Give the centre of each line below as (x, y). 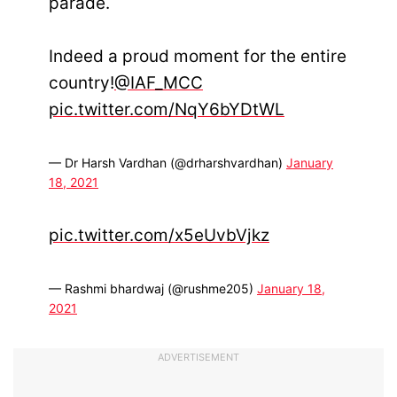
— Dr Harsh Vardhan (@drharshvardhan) (167, 162)
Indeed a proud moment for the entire (198, 56)
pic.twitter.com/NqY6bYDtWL (167, 109)
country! (82, 82)
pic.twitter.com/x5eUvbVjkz (159, 236)
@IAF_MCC (159, 82)
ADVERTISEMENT (198, 358)
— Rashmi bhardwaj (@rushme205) (153, 289)
